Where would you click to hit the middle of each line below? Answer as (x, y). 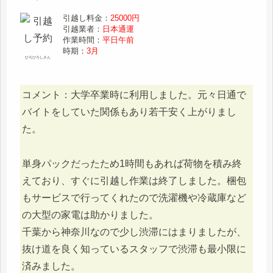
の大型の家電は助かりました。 (90, 214)
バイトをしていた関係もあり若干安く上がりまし (129, 112)
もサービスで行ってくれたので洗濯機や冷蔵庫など (134, 197)
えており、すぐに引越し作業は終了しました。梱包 (134, 180)
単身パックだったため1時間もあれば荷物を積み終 (132, 163)
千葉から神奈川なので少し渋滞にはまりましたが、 (134, 232)
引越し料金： (87, 18)
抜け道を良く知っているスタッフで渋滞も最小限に (134, 249)
